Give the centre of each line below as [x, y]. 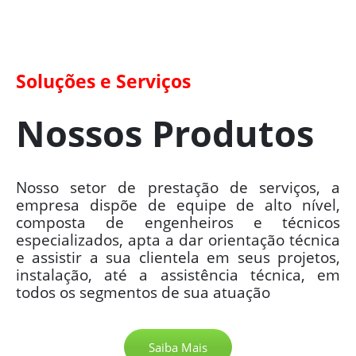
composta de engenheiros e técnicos [178, 222]
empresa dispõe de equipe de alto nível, [178, 205]
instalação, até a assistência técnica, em [178, 275]
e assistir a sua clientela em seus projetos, [178, 257]
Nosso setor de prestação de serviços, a [178, 187]
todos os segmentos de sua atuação [143, 292]
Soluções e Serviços [103, 81]
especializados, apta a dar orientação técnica [178, 240]
